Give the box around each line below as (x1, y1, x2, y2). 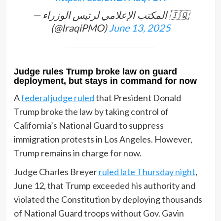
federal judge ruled (21, 92, 94, 104)
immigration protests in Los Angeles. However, (13, 134, 192, 145)
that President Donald (94, 92, 181, 104)
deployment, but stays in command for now (13, 76, 197, 86)
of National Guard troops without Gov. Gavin (13, 208, 184, 219)
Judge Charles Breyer (13, 166, 99, 178)
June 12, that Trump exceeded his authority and (13, 180, 195, 191)
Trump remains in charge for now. (13, 147, 142, 159)
